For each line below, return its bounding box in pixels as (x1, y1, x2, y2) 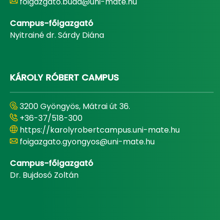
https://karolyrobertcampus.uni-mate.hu (20, 124, 180, 136)
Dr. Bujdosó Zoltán (10, 169, 79, 181)
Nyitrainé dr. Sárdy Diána (10, 29, 104, 41)
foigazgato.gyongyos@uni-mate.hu (20, 136, 155, 147)
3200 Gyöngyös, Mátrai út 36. (20, 101, 130, 112)
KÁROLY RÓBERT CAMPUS (10, 71, 119, 83)
